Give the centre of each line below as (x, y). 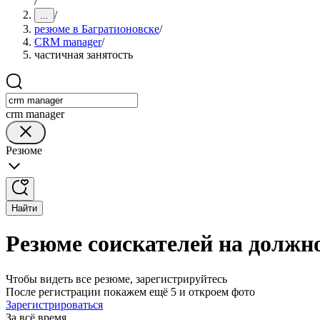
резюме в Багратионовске (97, 29)
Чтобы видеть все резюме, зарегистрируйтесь (116, 279)
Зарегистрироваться (54, 304)
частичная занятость (84, 55)
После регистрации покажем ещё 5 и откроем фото (130, 291)
